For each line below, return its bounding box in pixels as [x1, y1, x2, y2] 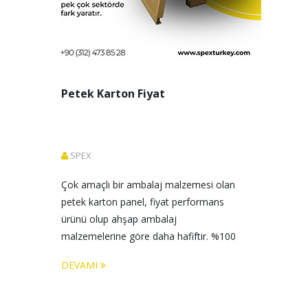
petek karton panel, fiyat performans [61, 195, 227, 208]
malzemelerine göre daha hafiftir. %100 [61, 230, 239, 243]
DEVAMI [61, 258, 100, 272]
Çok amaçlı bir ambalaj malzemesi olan [61, 178, 238, 191]
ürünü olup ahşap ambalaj [61, 212, 179, 225]
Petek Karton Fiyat [61, 86, 165, 101]
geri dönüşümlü [61, 247, 133, 260]
